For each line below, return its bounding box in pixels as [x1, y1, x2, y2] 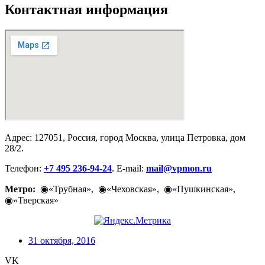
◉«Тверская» [5, 195, 59, 206]
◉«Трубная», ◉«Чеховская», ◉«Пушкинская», [35, 184, 238, 195]
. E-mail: [112, 163, 146, 174]
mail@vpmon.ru [146, 163, 212, 174]
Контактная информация [5, 2, 168, 18]
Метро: [5, 184, 35, 195]
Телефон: [5, 163, 44, 174]
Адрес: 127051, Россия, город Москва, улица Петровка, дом [5, 132, 245, 143]
